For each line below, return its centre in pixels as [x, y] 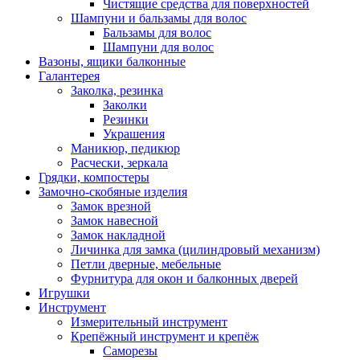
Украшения [134, 134]
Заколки [125, 105]
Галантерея [69, 76]
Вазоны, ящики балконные [112, 62]
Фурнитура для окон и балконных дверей [184, 279]
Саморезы [130, 351]
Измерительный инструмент [149, 322]
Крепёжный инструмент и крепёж [165, 337]
